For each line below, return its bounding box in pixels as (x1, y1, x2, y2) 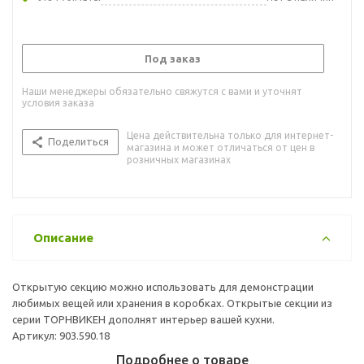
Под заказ (145, 52, 201, 64)
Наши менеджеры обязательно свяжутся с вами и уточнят (22, 85, 302, 97)
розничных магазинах (127, 154, 231, 165)
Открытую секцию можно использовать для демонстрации (12, 280, 314, 292)
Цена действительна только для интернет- (127, 129, 333, 141)
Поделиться (48, 135, 109, 147)
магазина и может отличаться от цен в (127, 141, 314, 153)
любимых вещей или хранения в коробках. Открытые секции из (12, 297, 332, 309)
